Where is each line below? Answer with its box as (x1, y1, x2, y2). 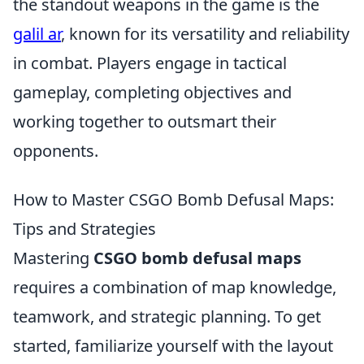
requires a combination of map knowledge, (13, 276, 336, 298)
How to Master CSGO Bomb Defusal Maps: (13, 188, 334, 210)
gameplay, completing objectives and (13, 81, 292, 103)
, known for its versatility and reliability (61, 23, 349, 45)
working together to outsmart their (13, 110, 276, 132)
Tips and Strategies (13, 218, 156, 240)
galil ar (13, 23, 61, 45)
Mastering (13, 247, 93, 269)
